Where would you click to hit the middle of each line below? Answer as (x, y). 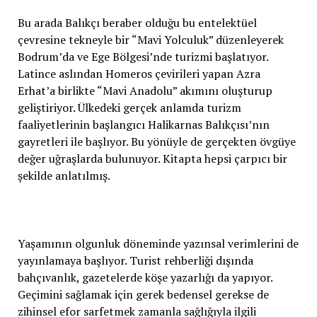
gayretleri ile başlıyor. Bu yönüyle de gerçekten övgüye (156, 141)
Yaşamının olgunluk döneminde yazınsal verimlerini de (158, 243)
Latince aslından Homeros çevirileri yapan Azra (139, 73)
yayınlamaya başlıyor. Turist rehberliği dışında (135, 260)
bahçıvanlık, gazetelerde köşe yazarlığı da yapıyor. (145, 277)
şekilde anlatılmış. (64, 175)
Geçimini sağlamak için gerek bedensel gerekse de (143, 294)
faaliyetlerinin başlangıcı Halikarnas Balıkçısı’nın (143, 124)
